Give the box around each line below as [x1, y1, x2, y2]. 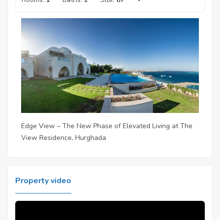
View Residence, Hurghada [21, 133, 106, 143]
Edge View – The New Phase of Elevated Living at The [21, 121, 192, 131]
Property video [15, 175, 71, 187]
